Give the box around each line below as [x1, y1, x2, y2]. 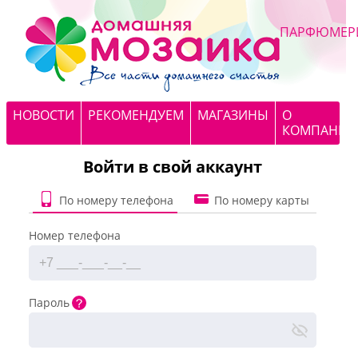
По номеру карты [213, 192, 309, 208]
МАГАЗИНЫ [197, 106, 268, 124]
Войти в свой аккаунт [83, 156, 262, 177]
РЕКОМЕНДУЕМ [88, 106, 184, 124]
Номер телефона [29, 228, 121, 243]
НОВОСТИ [13, 106, 74, 124]
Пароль [29, 295, 70, 310]
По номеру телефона [58, 192, 173, 208]
